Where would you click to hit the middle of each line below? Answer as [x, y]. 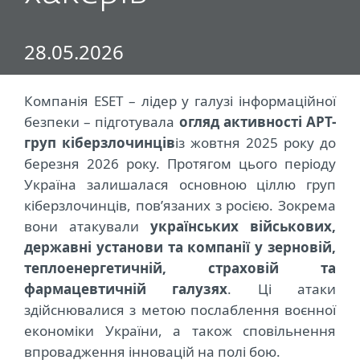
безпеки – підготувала [102, 122]
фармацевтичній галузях [126, 289]
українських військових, [243, 226]
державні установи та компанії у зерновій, [180, 247]
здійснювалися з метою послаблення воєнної [180, 310]
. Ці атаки [282, 289]
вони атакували [87, 226]
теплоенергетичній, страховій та [180, 268]
